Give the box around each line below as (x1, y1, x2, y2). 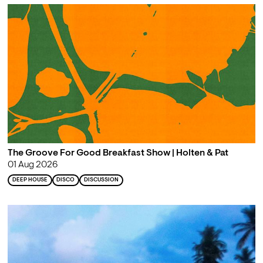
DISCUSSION (84, 177, 119, 183)
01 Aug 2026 (7, 160, 58, 170)
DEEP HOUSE (12, 177, 48, 183)
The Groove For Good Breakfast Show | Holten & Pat (7, 148, 228, 158)
